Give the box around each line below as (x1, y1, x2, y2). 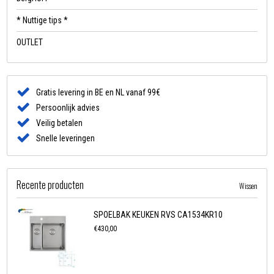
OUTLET (17, 37, 43, 48)
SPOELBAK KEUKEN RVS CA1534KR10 (94, 210, 223, 220)
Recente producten (17, 177, 84, 193)
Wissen (239, 180, 257, 191)
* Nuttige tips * (17, 15, 68, 26)
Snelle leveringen (36, 133, 95, 144)
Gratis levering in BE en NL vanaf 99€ (36, 87, 161, 98)
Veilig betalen (36, 118, 83, 128)
